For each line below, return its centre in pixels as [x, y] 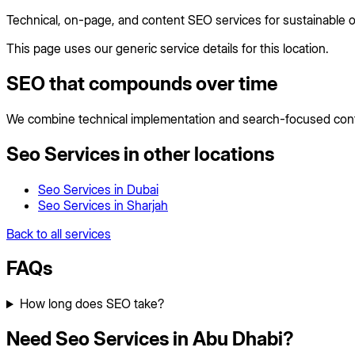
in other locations [197, 154]
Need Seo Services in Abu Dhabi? [150, 339]
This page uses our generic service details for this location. [168, 48]
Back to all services [59, 233]
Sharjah [147, 205]
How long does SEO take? [92, 304]
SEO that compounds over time [142, 83]
